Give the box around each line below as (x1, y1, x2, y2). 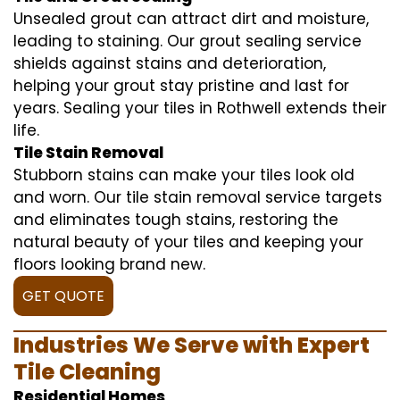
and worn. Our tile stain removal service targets (13, 186, 382, 208)
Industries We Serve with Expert (13, 329, 370, 360)
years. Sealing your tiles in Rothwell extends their (13, 96, 387, 119)
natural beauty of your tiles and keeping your (13, 230, 363, 253)
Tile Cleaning (13, 356, 161, 387)
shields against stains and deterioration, (13, 52, 326, 74)
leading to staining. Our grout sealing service (13, 29, 362, 52)
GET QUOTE (22, 285, 104, 306)
